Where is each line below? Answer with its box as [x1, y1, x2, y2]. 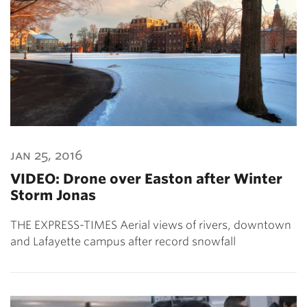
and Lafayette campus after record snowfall [10, 234, 236, 248]
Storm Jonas [10, 186, 96, 204]
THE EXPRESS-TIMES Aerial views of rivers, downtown [10, 218, 291, 232]
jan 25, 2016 [10, 147, 83, 162]
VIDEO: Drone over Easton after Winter [10, 170, 282, 187]
